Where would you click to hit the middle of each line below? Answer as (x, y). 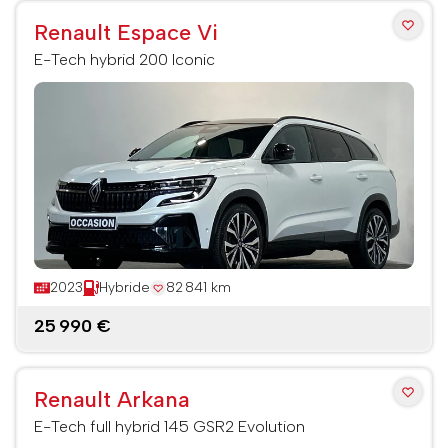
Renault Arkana (112, 399)
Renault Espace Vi (126, 33)
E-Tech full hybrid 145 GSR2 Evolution (169, 426)
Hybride (124, 287)
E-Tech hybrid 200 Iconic (124, 60)
